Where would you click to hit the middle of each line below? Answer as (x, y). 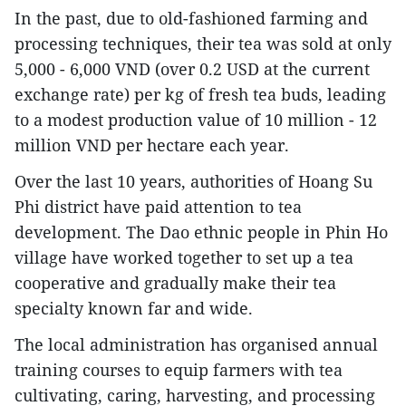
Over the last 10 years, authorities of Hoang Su (193, 181)
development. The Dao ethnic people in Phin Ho (201, 232)
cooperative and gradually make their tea (175, 282)
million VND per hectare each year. (152, 145)
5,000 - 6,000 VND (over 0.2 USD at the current (192, 68)
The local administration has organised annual (196, 344)
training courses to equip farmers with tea (179, 369)
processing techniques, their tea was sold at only (203, 43)
